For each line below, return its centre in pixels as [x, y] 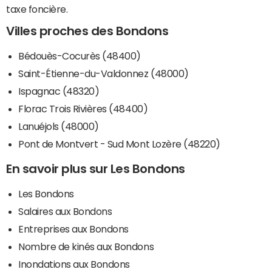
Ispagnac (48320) [59, 91]
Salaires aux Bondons [65, 212]
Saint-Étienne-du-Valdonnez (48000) [104, 74]
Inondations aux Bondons [74, 264]
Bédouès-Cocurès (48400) [80, 56]
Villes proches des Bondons [87, 31]
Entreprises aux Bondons [73, 229]
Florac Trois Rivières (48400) [83, 109]
